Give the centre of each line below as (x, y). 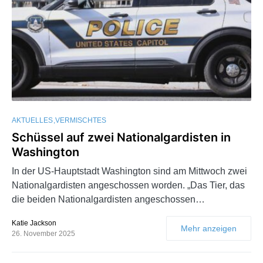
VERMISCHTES (81, 121)
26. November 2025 (43, 234)
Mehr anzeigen (209, 229)
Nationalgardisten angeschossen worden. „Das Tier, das (128, 186)
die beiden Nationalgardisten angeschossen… (108, 200)
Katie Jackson (34, 223)
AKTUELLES (32, 121)
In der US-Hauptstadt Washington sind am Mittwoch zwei (129, 171)
